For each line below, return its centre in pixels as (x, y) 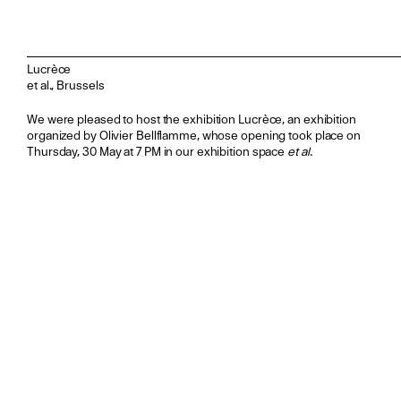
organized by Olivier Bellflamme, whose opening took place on (194, 136)
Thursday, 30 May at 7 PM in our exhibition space (158, 152)
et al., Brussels (66, 85)
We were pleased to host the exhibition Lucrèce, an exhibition (192, 119)
